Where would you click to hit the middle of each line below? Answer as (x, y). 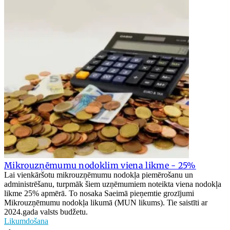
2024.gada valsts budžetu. (46, 212)
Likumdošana (26, 221)
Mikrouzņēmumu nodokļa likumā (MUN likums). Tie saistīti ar (106, 203)
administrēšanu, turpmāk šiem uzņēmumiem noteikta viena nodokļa (113, 184)
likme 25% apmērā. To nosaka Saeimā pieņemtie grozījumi (99, 194)
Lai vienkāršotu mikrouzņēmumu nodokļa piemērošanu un (99, 175)
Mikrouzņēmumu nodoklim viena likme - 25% (100, 166)
